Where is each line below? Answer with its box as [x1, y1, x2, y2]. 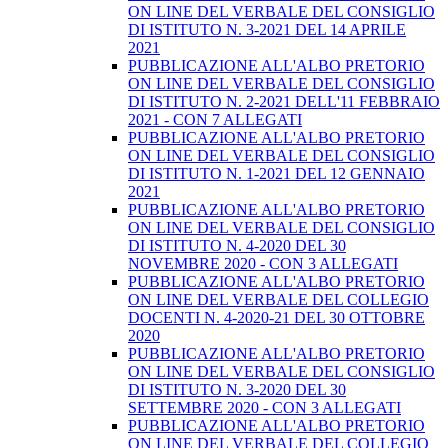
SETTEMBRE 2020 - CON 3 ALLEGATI [128, 399, 401, 417]
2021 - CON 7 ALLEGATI [128, 111, 302, 129]
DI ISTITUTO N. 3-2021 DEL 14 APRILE [128, 21, 406, 39]
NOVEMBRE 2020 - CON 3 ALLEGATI [128, 255, 398, 273]
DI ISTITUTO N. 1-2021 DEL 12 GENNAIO [128, 165, 425, 183]
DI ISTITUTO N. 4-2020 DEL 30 [128, 237, 346, 255]
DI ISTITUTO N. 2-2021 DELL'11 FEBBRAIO [128, 93, 440, 111]
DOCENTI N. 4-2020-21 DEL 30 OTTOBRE [128, 309, 425, 327]
